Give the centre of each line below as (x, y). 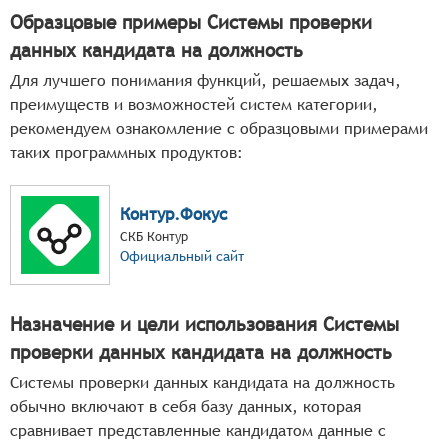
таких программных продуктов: (126, 152)
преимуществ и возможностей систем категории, (194, 104)
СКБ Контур (154, 237)
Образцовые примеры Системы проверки (191, 21)
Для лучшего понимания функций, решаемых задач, (205, 80)
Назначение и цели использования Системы (204, 323)
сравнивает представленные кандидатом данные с (198, 430)
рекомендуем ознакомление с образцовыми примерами (219, 128)
